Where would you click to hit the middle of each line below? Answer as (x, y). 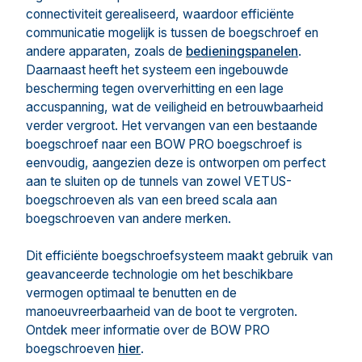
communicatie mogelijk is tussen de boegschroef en (172, 33)
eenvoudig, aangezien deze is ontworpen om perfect (176, 163)
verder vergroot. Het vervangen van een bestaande (172, 126)
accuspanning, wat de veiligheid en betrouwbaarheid (175, 107)
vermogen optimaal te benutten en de (131, 293)
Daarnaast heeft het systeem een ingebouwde (157, 70)
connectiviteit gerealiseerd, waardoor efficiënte (160, 14)
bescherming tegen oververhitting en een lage (155, 88)
